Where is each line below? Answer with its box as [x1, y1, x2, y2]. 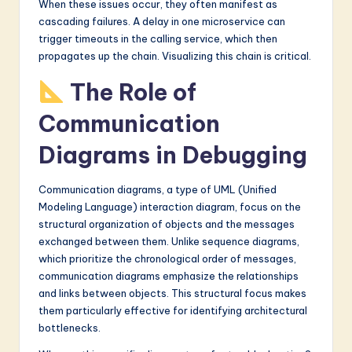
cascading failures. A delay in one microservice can [38, 15, 285, 28]
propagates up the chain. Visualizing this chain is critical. [38, 49, 311, 63]
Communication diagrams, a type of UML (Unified [38, 183, 277, 196]
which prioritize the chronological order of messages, [38, 252, 296, 266]
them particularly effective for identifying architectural [38, 304, 307, 317]
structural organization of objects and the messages [38, 218, 295, 231]
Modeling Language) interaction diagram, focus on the [38, 200, 301, 214]
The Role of [64, 78, 196, 108]
